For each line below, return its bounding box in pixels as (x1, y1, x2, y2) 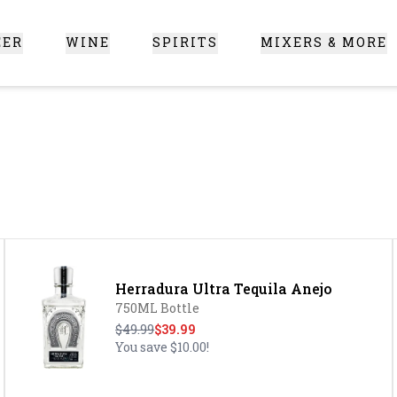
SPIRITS (152, 34, 219, 51)
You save (115, 339, 171, 355)
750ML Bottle (115, 300, 200, 316)
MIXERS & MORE (261, 34, 388, 51)
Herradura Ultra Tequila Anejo (115, 279, 333, 298)
